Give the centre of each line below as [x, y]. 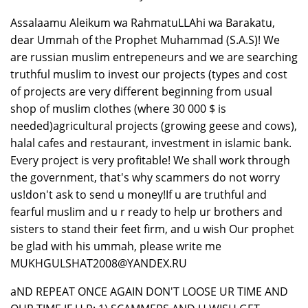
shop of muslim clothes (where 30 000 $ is [118, 109]
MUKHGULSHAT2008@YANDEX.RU [99, 264]
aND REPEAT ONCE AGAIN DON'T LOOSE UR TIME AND [149, 292]
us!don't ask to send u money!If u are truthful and [139, 195]
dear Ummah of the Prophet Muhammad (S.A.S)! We [145, 40]
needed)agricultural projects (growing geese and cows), [154, 126]
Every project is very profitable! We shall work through [150, 161]
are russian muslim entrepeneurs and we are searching [154, 57]
